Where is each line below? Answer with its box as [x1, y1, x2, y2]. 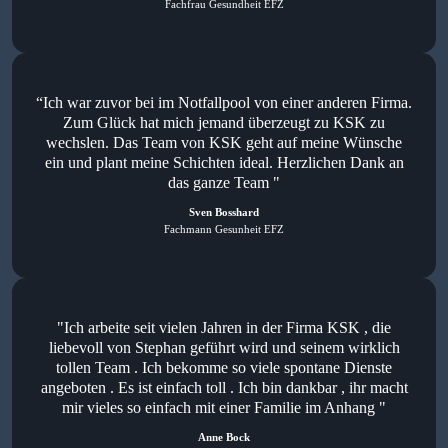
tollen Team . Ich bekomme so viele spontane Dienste [56, 359, 392, 377]
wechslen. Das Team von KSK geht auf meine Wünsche [46, 134, 402, 152]
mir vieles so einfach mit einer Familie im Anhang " [62, 399, 386, 417]
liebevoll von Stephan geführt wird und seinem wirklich [48, 339, 400, 357]
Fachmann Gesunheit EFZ [164, 222, 284, 235]
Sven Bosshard [189, 206, 259, 219]
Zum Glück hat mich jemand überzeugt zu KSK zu [63, 114, 385, 132]
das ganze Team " [168, 174, 280, 192]
